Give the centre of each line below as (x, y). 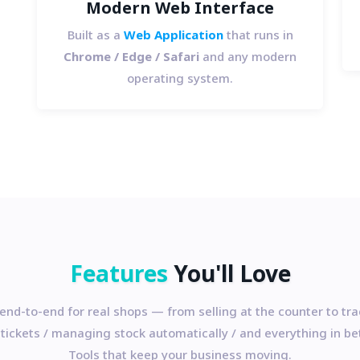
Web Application (173, 36)
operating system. (180, 80)
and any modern (248, 58)
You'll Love (229, 276)
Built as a (95, 36)
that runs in (258, 36)
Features (119, 276)
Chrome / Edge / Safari (131, 58)
